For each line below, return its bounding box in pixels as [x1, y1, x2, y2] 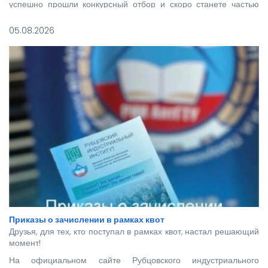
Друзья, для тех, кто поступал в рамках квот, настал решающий [9, 226, 259, 238]
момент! [9, 237, 43, 249]
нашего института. [9, 9, 80, 22]
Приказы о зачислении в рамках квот [9, 214, 165, 226]
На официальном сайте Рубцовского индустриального [9, 254, 259, 267]
